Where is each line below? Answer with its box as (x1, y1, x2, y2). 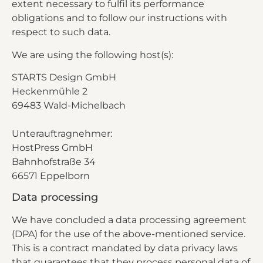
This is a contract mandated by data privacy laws (12, 242, 238, 254)
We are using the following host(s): (12, 49, 173, 60)
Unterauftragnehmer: (12, 127, 112, 139)
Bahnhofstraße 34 (12, 156, 96, 167)
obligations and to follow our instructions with (12, 12, 227, 24)
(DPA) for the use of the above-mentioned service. (12, 228, 245, 240)
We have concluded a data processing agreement (12, 214, 247, 226)
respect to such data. (12, 26, 110, 38)
